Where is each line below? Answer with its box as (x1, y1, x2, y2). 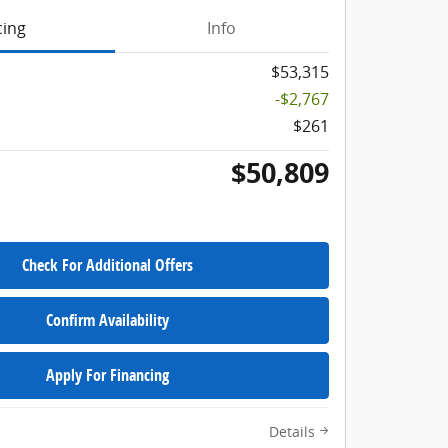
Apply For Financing (45, 363, 169, 386)
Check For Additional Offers (21, 254, 193, 277)
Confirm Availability (45, 308, 169, 331)
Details (269, 422, 315, 441)
